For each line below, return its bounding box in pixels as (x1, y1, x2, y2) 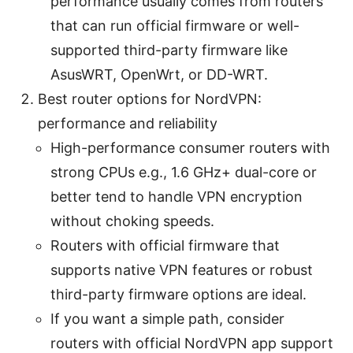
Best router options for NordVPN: (38, 90, 262, 107)
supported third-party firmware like (50, 41, 288, 58)
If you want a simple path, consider (50, 310, 284, 327)
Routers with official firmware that (50, 236, 280, 254)
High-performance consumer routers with (50, 139, 330, 156)
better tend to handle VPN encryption (50, 188, 303, 205)
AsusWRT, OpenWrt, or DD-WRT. (50, 65, 268, 83)
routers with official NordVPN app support (50, 334, 333, 351)
